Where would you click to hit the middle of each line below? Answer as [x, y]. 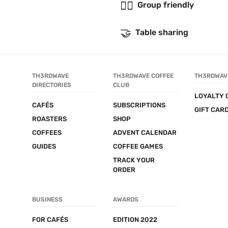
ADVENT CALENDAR [145, 133]
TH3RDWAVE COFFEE [144, 76]
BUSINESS [47, 199]
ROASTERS [49, 119]
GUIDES [44, 146]
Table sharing [162, 32]
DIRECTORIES [52, 85]
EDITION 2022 [135, 220]
